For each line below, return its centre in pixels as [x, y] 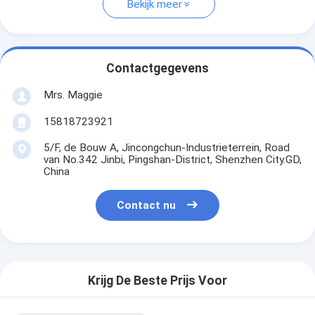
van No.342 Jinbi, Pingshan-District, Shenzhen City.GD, [172, 159]
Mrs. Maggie [73, 95]
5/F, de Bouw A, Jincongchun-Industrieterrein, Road [166, 147]
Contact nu [147, 206]
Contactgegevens [157, 69]
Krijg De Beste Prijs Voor [157, 281]
